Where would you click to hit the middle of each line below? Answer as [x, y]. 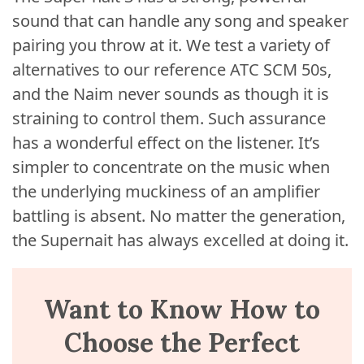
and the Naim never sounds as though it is [171, 94]
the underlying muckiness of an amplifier [166, 191]
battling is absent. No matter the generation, [179, 216]
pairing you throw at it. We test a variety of [171, 45]
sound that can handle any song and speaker [180, 21]
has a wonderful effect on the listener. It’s [166, 143]
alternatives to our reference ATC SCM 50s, [172, 69]
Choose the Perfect [182, 342]
